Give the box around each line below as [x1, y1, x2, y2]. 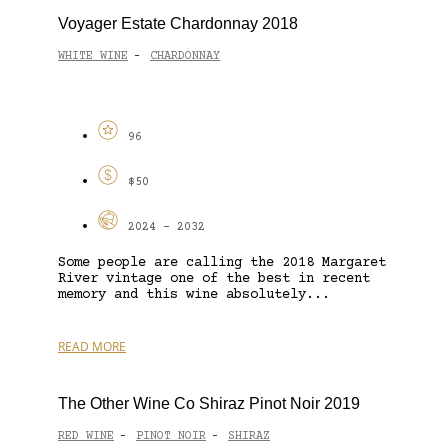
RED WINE [58, 430, 114, 444]
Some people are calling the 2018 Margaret [58, 254, 386, 271]
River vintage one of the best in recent [58, 270, 370, 287]
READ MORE [58, 337, 126, 355]
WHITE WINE [58, 50, 128, 64]
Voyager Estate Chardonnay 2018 [58, 14, 298, 32]
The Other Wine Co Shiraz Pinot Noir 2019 [58, 394, 360, 412]
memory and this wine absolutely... [58, 286, 330, 303]
